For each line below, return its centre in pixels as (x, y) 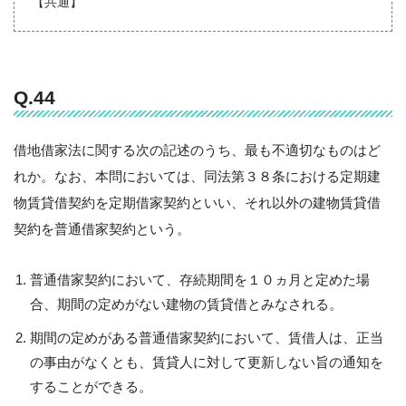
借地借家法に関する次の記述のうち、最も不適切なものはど (197, 150)
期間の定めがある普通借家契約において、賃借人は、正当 (207, 337)
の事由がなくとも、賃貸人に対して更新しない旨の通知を (207, 362)
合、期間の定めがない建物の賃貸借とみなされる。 (187, 304)
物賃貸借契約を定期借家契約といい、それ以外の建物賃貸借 (197, 202)
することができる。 (92, 386)
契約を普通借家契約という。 (102, 228)
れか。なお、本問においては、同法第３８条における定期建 (197, 176)
